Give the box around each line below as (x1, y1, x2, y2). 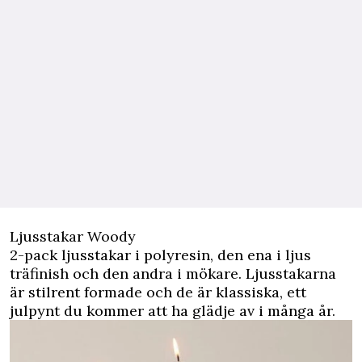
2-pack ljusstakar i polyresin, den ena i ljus (10, 245, 311, 264)
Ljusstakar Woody (10, 226, 136, 246)
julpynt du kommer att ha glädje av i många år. (10, 301, 335, 320)
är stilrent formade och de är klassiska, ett (10, 282, 306, 301)
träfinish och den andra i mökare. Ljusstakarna (10, 263, 336, 283)
